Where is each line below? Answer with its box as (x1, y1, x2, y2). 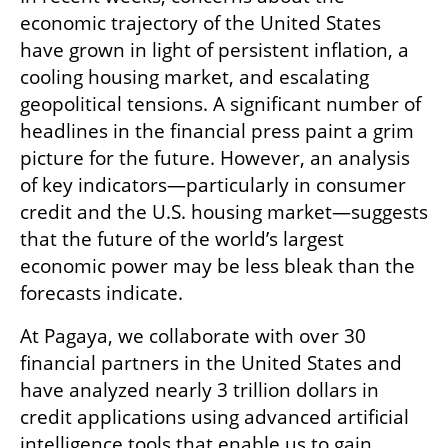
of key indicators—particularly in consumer (20, 171, 406, 198)
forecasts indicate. (20, 279, 183, 306)
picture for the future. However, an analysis (20, 144, 410, 171)
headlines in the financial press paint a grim (20, 117, 414, 144)
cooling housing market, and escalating (20, 63, 369, 90)
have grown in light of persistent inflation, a (20, 36, 409, 63)
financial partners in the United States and (20, 349, 402, 376)
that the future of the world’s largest (20, 225, 344, 252)
